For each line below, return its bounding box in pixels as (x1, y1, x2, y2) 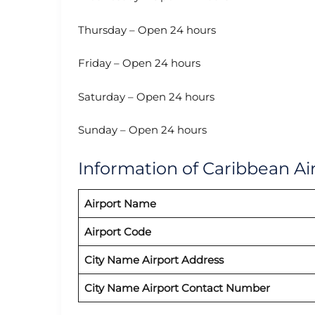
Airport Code (84, 224, 151, 238)
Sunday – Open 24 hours (78, 123, 207, 137)
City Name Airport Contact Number (84, 281, 270, 295)
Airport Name (84, 196, 156, 210)
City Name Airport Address (84, 252, 224, 266)
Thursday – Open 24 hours (78, 22, 216, 37)
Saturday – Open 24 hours (78, 89, 214, 103)
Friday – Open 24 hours (78, 56, 200, 70)
